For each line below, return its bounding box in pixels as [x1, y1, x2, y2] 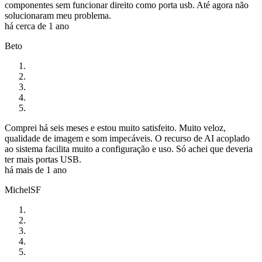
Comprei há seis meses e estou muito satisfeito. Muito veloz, [5, 123, 226, 133]
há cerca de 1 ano [5, 21, 69, 32]
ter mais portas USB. [5, 154, 81, 165]
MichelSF [5, 185, 41, 195]
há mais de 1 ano [5, 165, 67, 175]
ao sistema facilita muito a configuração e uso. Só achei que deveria [5, 144, 253, 154]
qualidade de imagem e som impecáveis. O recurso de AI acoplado [5, 133, 250, 144]
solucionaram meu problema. [5, 11, 111, 21]
